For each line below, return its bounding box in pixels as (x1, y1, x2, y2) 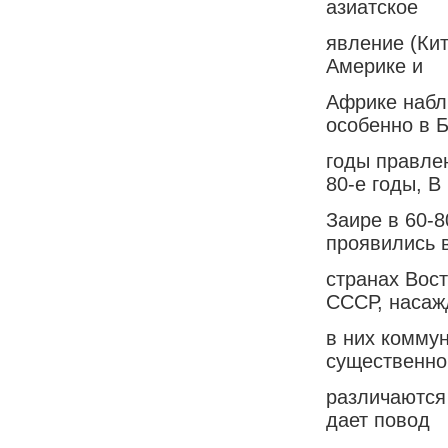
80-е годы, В (326, 172, 441, 195)
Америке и (326, 54, 423, 77)
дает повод (326, 408, 430, 431)
